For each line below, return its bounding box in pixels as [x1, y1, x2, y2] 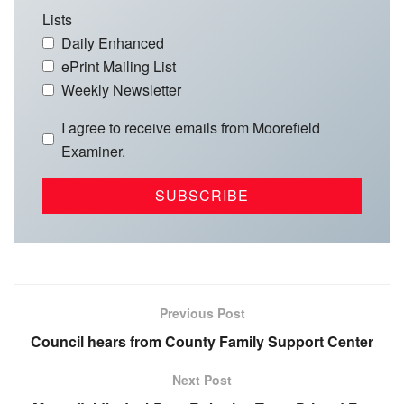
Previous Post [159, 303, 245, 322]
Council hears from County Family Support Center [31, 330, 373, 352]
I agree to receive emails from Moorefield [61, 116, 320, 138]
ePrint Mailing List [61, 55, 176, 77]
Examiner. [61, 140, 125, 161]
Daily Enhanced [61, 32, 164, 53]
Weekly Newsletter [61, 78, 181, 100]
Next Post [172, 370, 232, 389]
